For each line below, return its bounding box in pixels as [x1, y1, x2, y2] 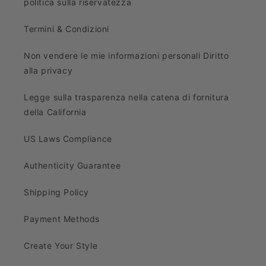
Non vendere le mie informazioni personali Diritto [24, 50, 229, 61]
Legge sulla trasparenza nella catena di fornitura [24, 92, 229, 102]
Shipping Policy [24, 187, 89, 197]
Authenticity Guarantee [24, 160, 121, 170]
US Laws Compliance [24, 134, 112, 144]
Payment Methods [24, 214, 100, 224]
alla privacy [24, 65, 73, 75]
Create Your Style [24, 240, 98, 251]
